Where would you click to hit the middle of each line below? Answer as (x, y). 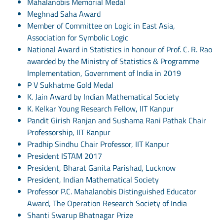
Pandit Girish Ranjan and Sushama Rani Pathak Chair (117, 120)
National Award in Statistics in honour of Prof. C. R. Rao (120, 49)
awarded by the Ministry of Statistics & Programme (113, 61)
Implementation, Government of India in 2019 (104, 73)
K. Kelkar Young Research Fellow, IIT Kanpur (100, 108)
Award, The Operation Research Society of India (107, 203)
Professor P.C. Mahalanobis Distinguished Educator (112, 191)
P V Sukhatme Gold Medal (70, 85)
